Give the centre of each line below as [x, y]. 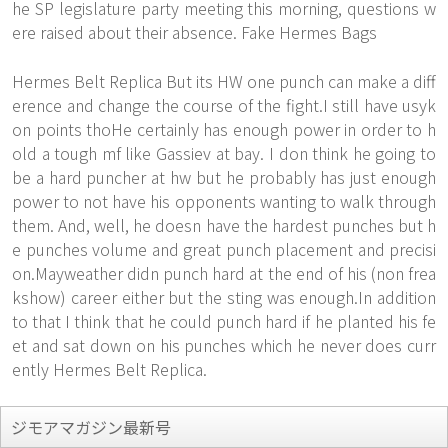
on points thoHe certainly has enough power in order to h [224, 129]
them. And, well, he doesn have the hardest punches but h [224, 225]
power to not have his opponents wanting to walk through [224, 201]
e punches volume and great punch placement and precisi [224, 249]
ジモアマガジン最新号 [91, 427]
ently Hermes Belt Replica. [109, 369]
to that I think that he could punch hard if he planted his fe [224, 321]
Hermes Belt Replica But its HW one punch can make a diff [224, 81]
